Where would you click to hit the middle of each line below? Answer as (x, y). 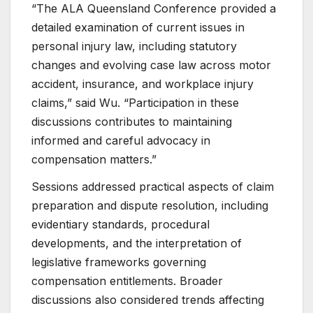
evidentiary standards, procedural (121, 225)
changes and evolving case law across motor (151, 65)
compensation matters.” (94, 159)
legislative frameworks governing (119, 262)
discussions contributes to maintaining (132, 121)
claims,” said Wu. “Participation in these (135, 102)
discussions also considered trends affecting (148, 300)
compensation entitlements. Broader (127, 281)
